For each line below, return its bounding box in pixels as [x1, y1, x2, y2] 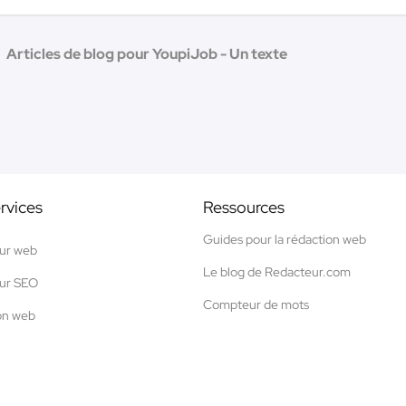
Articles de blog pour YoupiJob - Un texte [6, 43, 287, 63]
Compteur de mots [203, 295, 309, 313]
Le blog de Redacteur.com [203, 263, 351, 280]
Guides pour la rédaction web [203, 230, 366, 247]
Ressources [203, 196, 285, 217]
